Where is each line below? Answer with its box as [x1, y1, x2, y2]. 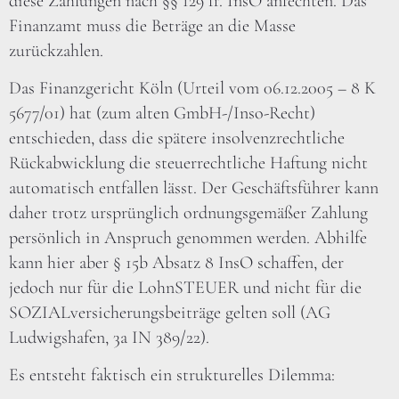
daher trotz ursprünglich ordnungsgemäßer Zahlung [9, 202, 368, 224]
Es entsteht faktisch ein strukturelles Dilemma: [9, 364, 335, 387]
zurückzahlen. [9, 39, 103, 61]
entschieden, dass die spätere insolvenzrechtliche [9, 127, 345, 150]
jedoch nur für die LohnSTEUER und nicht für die [9, 277, 362, 299]
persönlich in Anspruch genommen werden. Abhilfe [9, 227, 367, 249]
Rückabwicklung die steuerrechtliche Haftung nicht [9, 152, 368, 175]
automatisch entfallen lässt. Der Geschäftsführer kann [9, 177, 379, 199]
